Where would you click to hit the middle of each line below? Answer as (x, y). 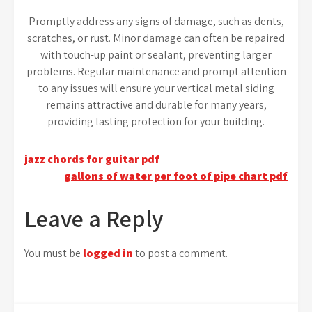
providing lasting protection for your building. (156, 121)
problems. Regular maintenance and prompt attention (156, 71)
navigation (76, 189)
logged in (108, 253)
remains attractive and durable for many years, (156, 104)
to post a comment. (180, 253)
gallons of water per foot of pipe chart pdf (176, 175)
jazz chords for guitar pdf (92, 159)
